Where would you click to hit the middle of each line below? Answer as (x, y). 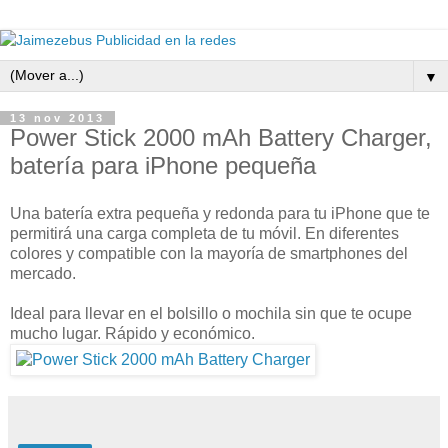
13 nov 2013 (57, 118)
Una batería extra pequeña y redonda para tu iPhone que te (220, 213)
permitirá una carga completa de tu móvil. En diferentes (204, 233)
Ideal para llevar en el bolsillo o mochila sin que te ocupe (211, 313)
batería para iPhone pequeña (163, 165)
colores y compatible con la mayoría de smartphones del (209, 253)
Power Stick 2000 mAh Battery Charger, (221, 137)
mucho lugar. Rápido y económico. (132, 333)
